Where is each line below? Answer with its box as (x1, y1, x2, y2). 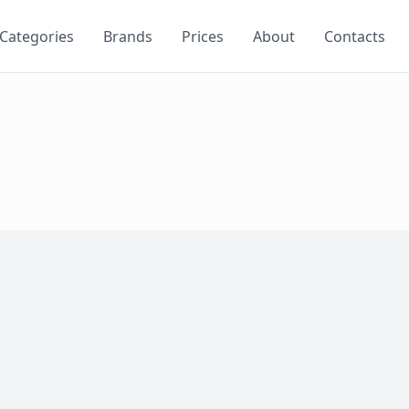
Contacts (323, 26, 385, 47)
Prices (181, 26, 224, 47)
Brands (102, 26, 152, 47)
